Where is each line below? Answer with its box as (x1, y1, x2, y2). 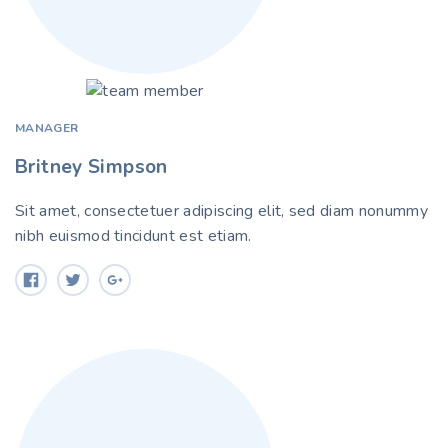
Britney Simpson (15, 153, 168, 180)
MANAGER (15, 119, 79, 136)
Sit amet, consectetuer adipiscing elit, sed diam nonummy (15, 199, 428, 222)
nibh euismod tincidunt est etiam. (15, 224, 252, 247)
